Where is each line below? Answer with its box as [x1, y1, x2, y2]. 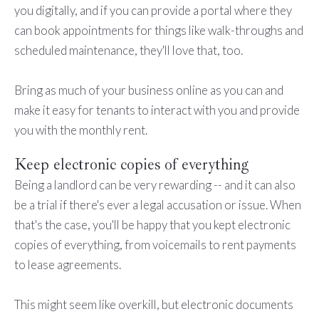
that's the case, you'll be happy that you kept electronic [14, 216, 291, 232]
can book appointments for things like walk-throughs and [14, 23, 303, 38]
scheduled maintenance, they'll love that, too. [14, 43, 243, 58]
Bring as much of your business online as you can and [14, 83, 283, 98]
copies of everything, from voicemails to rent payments [14, 236, 296, 252]
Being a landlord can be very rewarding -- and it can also [14, 177, 296, 192]
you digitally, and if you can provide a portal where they [14, 3, 292, 19]
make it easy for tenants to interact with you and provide [14, 103, 300, 118]
